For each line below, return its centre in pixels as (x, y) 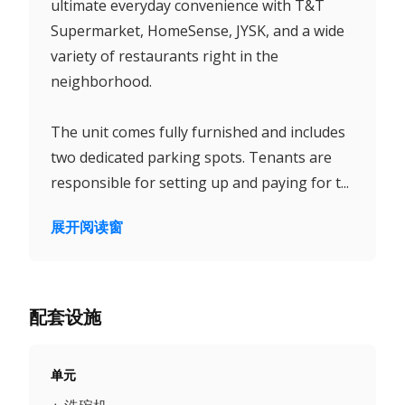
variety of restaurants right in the (165, 56)
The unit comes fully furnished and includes (198, 132)
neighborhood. (101, 81)
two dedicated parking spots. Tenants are (191, 157)
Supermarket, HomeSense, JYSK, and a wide (198, 30)
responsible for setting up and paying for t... (200, 182)
